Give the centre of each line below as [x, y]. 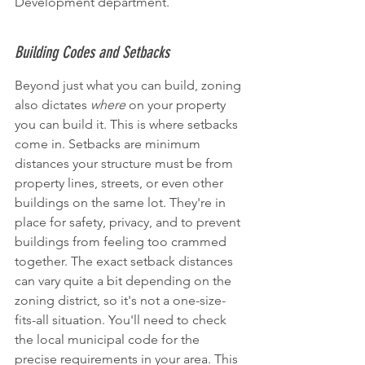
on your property [177, 104]
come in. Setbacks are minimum [109, 143]
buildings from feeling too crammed [122, 241]
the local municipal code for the [109, 339]
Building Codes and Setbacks [92, 52]
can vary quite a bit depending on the [125, 280]
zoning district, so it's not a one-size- [120, 300]
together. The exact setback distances [125, 261]
